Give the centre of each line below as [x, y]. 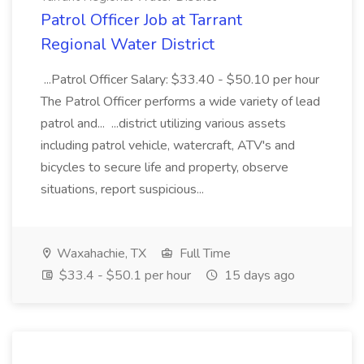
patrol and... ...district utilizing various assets [163, 123]
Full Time [204, 253]
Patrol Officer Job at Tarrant [141, 20]
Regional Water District [128, 44]
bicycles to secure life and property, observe [165, 167]
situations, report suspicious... [124, 189]
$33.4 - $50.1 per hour [123, 275]
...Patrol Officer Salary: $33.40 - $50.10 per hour [180, 80]
